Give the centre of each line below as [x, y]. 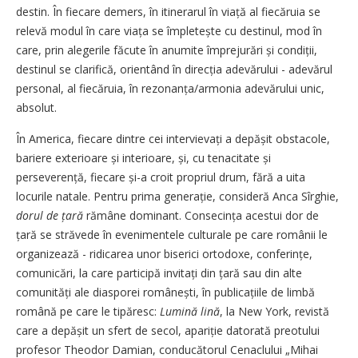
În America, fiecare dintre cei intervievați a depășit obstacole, [173, 138]
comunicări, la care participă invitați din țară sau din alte [159, 272]
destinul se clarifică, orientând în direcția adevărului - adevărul [174, 69]
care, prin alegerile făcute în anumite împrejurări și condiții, [167, 50]
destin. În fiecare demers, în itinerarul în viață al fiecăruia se [168, 11]
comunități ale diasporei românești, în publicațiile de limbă [165, 292]
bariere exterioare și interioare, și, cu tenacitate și [143, 157]
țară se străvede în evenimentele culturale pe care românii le [172, 234]
